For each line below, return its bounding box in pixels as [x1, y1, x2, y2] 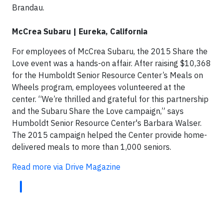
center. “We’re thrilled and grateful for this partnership [12, 94, 209, 104]
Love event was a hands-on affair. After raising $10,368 [12, 58, 211, 68]
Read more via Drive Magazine [12, 161, 122, 172]
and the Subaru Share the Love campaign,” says [12, 106, 184, 116]
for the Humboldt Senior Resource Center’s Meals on [12, 70, 203, 80]
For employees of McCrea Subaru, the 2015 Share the [12, 46, 208, 56]
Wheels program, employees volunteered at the [12, 82, 185, 92]
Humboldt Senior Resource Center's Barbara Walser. [12, 117, 202, 128]
